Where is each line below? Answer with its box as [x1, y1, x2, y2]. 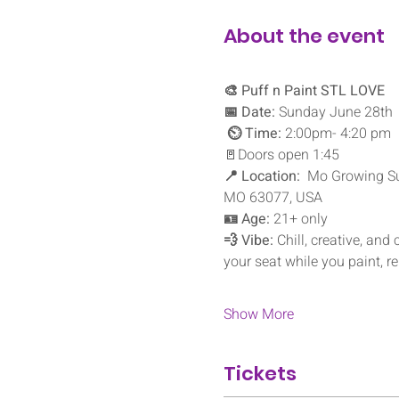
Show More [223, 303, 294, 325]
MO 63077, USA [223, 186, 322, 208]
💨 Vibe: [223, 229, 273, 251]
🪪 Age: [223, 208, 270, 230]
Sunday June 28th [274, 101, 393, 123]
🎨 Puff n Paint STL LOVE [223, 79, 385, 102]
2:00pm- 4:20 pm [281, 122, 395, 144]
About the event [223, 21, 385, 50]
